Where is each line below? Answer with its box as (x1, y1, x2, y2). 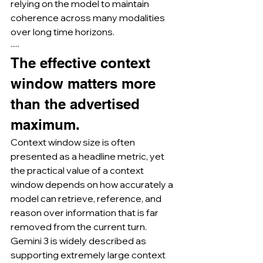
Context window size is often (11, 136, 137, 148)
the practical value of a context (11, 164, 146, 176)
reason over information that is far (11, 207, 160, 218)
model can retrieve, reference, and (11, 193, 163, 204)
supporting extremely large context (11, 249, 167, 261)
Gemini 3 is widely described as (11, 235, 148, 247)
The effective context (11, 55, 154, 71)
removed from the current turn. (11, 221, 147, 232)
